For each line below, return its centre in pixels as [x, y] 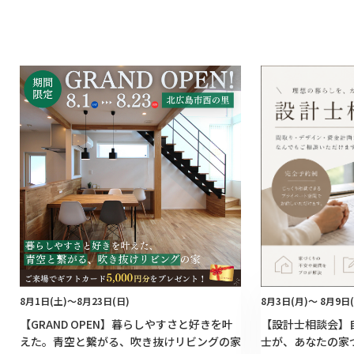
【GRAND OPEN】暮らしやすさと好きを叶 [126, 324]
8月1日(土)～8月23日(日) [75, 300]
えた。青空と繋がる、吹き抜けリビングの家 [130, 341]
